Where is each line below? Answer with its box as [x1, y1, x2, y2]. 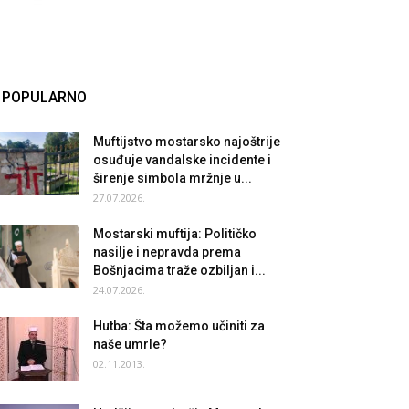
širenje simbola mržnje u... [93, 171, 252, 185]
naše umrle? [93, 337, 167, 351]
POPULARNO [2, 89, 87, 106]
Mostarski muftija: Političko [93, 226, 257, 241]
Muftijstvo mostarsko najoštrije [93, 134, 280, 149]
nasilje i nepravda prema [93, 245, 241, 259]
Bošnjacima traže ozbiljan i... [93, 263, 266, 278]
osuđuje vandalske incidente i [93, 152, 271, 167]
